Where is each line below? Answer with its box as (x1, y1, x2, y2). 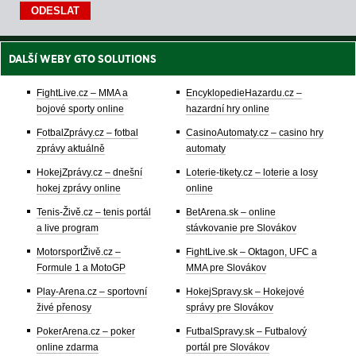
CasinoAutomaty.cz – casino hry (186, 127, 323, 139)
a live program (37, 222, 99, 234)
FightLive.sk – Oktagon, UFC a (186, 246, 317, 258)
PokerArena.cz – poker (37, 326, 135, 338)
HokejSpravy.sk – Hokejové (186, 286, 304, 298)
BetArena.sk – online (186, 207, 276, 219)
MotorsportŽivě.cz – (37, 246, 121, 258)
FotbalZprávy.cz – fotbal (37, 127, 138, 139)
